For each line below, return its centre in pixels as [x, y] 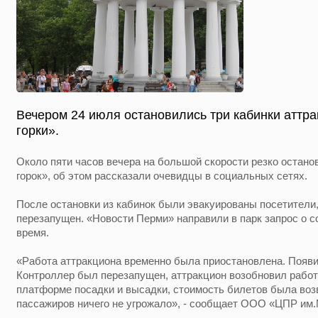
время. [33, 232]
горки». [38, 131]
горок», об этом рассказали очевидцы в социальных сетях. [162, 176]
